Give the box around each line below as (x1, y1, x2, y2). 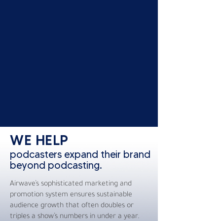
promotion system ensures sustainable (10, 191, 132, 199)
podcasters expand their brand (10, 148, 150, 160)
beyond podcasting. (10, 159, 102, 171)
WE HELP (10, 132, 69, 148)
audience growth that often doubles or (10, 202, 134, 210)
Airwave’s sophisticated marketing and (10, 181, 132, 188)
